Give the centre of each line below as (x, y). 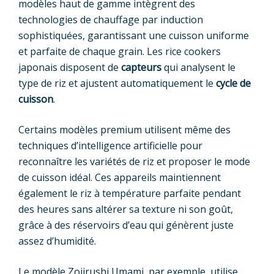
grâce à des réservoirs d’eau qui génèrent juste (126, 225)
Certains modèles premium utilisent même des (124, 129)
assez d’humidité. (57, 241)
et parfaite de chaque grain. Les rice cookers (120, 51)
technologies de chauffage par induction (111, 19)
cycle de (233, 83)
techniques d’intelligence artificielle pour (110, 145)
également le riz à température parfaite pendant (130, 193)
